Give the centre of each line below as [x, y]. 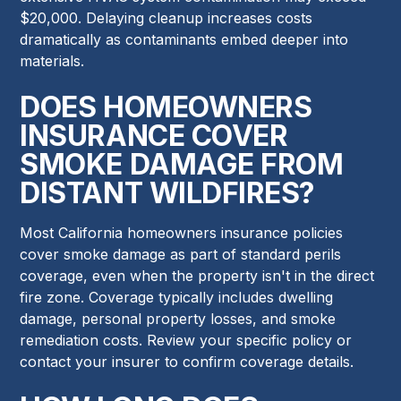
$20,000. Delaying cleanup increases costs [166, 17]
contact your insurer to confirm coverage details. [187, 361]
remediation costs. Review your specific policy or [186, 340]
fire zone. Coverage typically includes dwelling [177, 297]
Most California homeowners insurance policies [182, 232]
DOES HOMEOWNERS [166, 107]
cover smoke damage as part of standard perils [181, 254]
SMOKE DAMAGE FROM [182, 164]
